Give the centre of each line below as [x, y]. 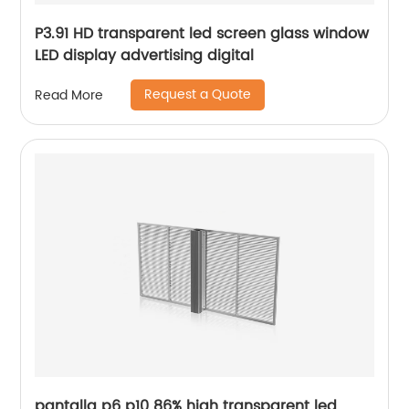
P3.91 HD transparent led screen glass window [202, 34]
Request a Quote [198, 95]
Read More [69, 95]
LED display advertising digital [145, 56]
